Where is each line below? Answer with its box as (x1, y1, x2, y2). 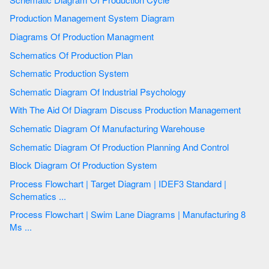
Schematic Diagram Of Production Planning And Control (147, 140, 229, 153)
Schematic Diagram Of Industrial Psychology (90, 85, 186, 98)
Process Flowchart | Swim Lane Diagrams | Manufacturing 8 (10, 208, 137, 221)
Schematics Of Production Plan (115, 48, 133, 61)
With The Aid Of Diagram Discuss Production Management (145, 103, 243, 116)
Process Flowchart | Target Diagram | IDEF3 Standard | (10, 177, 118, 190)
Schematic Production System (98, 67, 129, 80)
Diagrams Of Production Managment (107, 30, 154, 43)
